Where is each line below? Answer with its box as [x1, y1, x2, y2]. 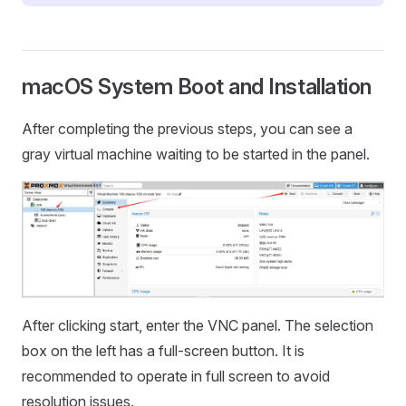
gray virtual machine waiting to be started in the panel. [22, 145, 370, 163]
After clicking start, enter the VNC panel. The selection [22, 316, 373, 335]
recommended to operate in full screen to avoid [22, 367, 330, 386]
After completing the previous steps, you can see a [22, 120, 353, 138]
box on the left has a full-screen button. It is [22, 342, 304, 361]
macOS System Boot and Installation [22, 73, 372, 100]
